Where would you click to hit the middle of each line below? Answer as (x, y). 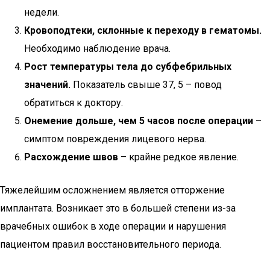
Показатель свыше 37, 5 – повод (146, 85)
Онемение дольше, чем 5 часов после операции (139, 121)
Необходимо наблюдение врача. (97, 49)
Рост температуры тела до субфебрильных (128, 67)
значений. (47, 85)
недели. (42, 12)
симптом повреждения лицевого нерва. (115, 139)
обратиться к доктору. (74, 103)
